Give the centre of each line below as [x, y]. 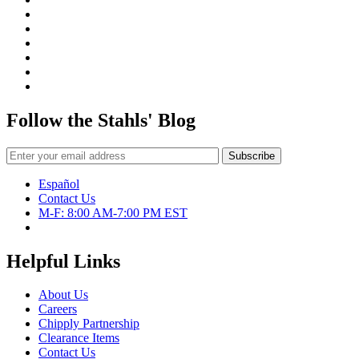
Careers [58, 309]
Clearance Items [79, 338]
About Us [63, 295]
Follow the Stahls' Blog [101, 120]
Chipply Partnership [89, 324]
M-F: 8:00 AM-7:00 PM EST [113, 212]
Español [59, 184]
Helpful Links [63, 261]
